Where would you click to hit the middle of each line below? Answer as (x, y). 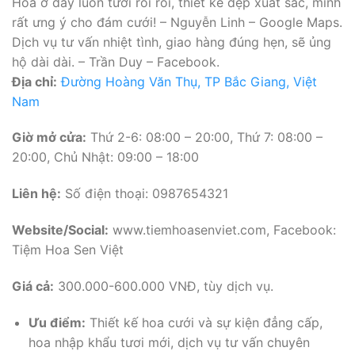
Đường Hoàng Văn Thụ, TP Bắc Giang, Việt (189, 81)
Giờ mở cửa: (49, 137)
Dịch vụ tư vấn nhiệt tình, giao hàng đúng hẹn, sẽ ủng (172, 42)
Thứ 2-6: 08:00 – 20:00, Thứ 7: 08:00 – (204, 137)
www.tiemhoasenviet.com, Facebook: (222, 229)
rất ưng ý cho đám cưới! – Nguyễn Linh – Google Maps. (177, 22)
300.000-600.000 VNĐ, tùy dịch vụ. (164, 286)
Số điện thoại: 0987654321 (145, 194)
